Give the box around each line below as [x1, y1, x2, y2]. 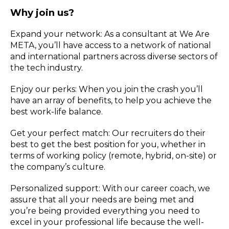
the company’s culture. [10, 162, 105, 172]
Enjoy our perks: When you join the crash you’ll [10, 84, 203, 95]
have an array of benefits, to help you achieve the [10, 96, 212, 106]
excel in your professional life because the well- [10, 217, 204, 227]
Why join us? [10, 7, 74, 19]
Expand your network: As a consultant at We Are [10, 29, 210, 39]
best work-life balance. [10, 107, 103, 117]
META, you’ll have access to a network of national [10, 40, 211, 51]
